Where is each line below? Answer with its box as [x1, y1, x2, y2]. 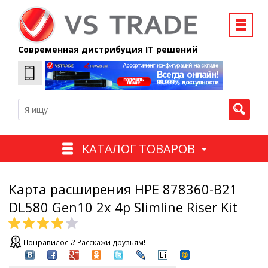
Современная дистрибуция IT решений [18, 44, 198, 55]
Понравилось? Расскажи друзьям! [23, 237, 145, 248]
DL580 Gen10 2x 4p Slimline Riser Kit [9, 198, 237, 217]
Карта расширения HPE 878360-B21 [9, 180, 237, 199]
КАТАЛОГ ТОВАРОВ [81, 140, 195, 157]
